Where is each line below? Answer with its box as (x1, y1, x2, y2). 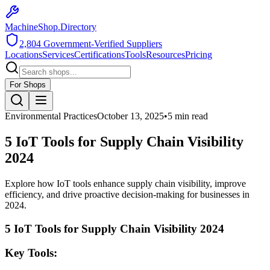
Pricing (185, 49, 212, 60)
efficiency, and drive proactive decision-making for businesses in (5, 189, 250, 199)
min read (172, 111, 208, 121)
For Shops (10, 80, 46, 89)
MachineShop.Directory (5, 22, 96, 32)
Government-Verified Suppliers (41, 39, 162, 49)
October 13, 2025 (97, 111, 164, 121)
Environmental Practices (5, 111, 97, 121)
